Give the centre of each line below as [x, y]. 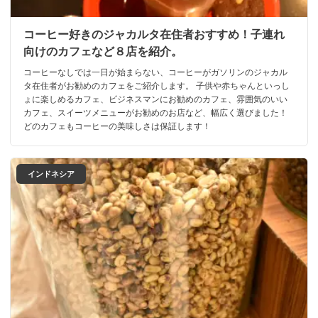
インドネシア [51, 174]
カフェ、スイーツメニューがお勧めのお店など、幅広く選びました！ [155, 112]
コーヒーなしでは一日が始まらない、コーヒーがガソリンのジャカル [155, 72]
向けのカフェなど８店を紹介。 [103, 51]
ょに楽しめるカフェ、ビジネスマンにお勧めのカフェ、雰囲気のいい [155, 99]
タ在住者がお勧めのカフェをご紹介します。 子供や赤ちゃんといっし [157, 85]
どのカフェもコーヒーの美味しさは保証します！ [117, 126]
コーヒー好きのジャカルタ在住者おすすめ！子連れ [154, 34]
